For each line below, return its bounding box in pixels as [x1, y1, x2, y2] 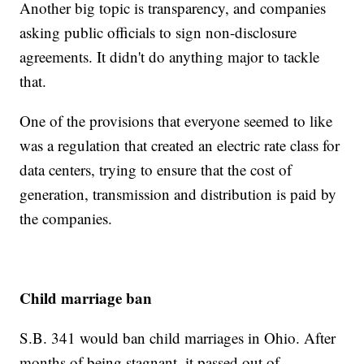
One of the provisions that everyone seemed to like [19, 110, 333, 132]
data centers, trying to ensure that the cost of [19, 159, 292, 180]
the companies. [19, 208, 113, 229]
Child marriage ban [19, 287, 153, 310]
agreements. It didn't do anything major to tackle [19, 46, 320, 67]
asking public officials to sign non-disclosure [19, 22, 297, 43]
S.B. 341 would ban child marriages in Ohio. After [19, 327, 336, 349]
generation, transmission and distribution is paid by [19, 184, 337, 205]
